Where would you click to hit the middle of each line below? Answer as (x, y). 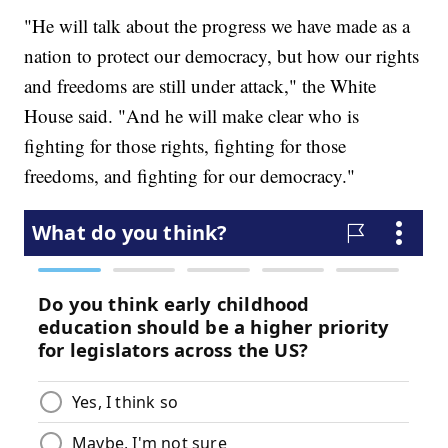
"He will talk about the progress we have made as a (217, 26)
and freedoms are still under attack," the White (200, 86)
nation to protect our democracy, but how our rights (222, 56)
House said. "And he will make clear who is (192, 116)
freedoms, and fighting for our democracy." (190, 176)
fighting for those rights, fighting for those (185, 146)
